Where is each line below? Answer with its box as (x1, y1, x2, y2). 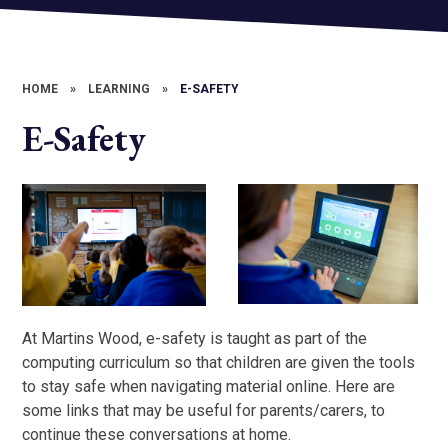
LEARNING (88, 82, 151, 96)
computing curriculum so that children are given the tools (22, 352, 416, 372)
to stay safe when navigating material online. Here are (22, 376, 396, 396)
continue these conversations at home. (22, 424, 292, 444)
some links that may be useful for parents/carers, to (22, 400, 386, 420)
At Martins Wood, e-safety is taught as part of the (22, 328, 368, 348)
